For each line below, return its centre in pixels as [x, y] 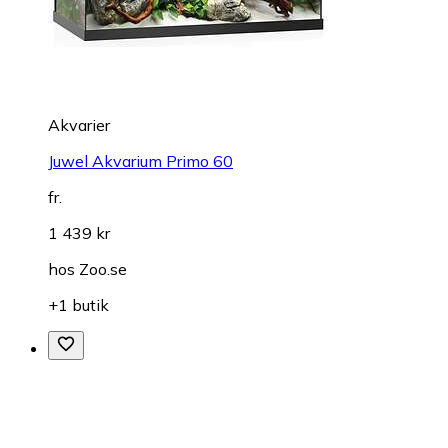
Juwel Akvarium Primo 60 [140, 161]
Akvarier [79, 125]
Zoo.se [103, 269]
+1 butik [78, 305]
